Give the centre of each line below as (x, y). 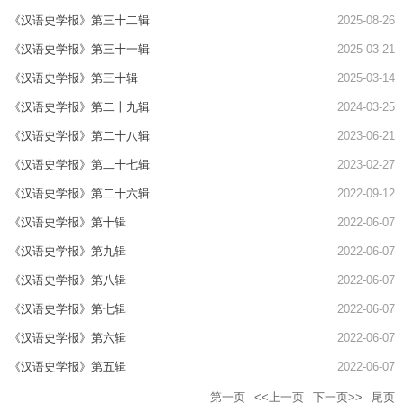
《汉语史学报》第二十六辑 (79, 193)
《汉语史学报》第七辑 (68, 308)
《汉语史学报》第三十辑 (73, 78)
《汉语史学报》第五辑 (68, 366)
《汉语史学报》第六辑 (68, 337)
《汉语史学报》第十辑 (68, 222)
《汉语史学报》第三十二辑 (79, 20)
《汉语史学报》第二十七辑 (79, 164)
